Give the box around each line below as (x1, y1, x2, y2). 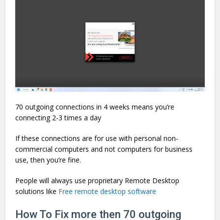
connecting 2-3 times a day (15, 112, 102, 122)
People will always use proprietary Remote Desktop (15, 175, 180, 185)
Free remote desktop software (58, 186, 157, 196)
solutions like (15, 186, 59, 196)
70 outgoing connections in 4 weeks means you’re (15, 102, 175, 111)
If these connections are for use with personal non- (15, 133, 179, 143)
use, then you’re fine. (15, 155, 82, 165)
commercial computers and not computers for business (15, 144, 193, 154)
